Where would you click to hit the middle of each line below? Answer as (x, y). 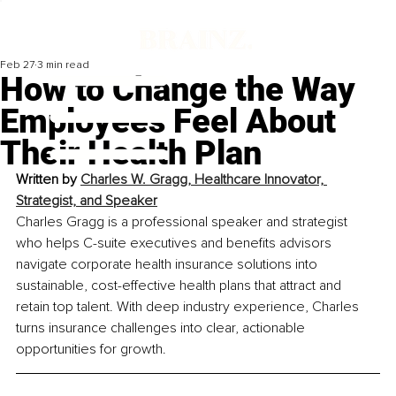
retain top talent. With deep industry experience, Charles (189, 307)
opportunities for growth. (91, 350)
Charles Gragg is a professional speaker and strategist (183, 222)
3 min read (63, 65)
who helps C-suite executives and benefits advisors (175, 244)
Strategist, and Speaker (87, 201)
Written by (48, 180)
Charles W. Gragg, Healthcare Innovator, (204, 180)
